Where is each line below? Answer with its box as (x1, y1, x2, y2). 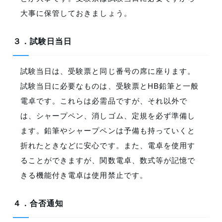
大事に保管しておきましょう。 (20, 7, 132, 18)
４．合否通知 (13, 197, 64, 209)
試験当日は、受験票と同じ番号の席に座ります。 (20, 65, 195, 76)
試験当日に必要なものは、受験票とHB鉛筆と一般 (20, 80, 199, 91)
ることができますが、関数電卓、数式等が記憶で (20, 155, 195, 166)
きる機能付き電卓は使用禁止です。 (20, 169, 148, 180)
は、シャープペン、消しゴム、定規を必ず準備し (20, 110, 195, 121)
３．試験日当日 (13, 35, 72, 47)
